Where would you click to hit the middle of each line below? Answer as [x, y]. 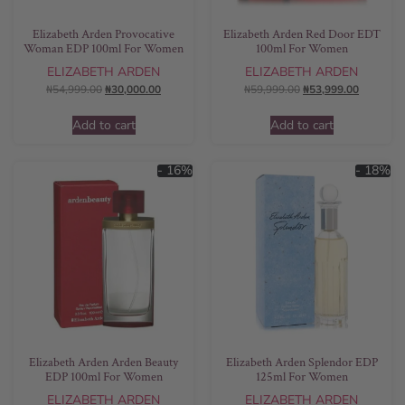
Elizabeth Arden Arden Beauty [104, 362]
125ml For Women [301, 377]
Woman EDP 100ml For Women [104, 49]
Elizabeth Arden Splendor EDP [301, 362]
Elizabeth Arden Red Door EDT [301, 34]
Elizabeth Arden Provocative [104, 34]
